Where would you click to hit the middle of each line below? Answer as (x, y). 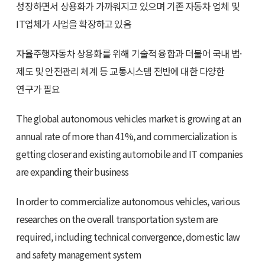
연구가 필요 (38, 89)
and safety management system (79, 254)
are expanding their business (72, 172)
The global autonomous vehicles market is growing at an (129, 118)
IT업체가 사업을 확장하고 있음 (74, 24)
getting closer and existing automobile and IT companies (130, 154)
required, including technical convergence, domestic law (128, 237)
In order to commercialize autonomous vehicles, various (128, 201)
